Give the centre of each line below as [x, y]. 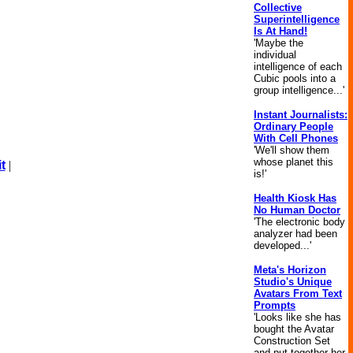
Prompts [275, 305]
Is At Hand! [281, 31]
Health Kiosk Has [295, 198]
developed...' [282, 245]
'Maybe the [279, 43]
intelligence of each [298, 67]
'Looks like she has [297, 317]
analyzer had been [295, 234]
